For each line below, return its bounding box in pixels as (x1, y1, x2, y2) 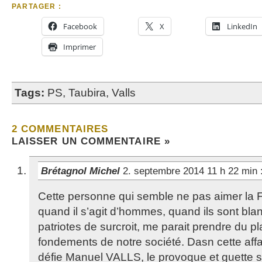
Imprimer (63, 42, 96, 52)
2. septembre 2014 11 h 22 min (123, 165, 260, 177)
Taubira (68, 87, 106, 99)
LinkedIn (227, 21, 257, 32)
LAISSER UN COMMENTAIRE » (12, 135, 170, 147)
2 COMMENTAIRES (12, 123, 109, 135)
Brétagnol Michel (41, 165, 123, 177)
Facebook (63, 21, 97, 32)
